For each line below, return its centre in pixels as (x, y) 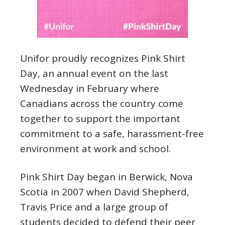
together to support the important (100, 119)
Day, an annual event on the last (94, 73)
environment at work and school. (95, 149)
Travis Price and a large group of (94, 207)
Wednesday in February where (90, 88)
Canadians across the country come (102, 103)
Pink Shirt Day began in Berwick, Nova (106, 177)
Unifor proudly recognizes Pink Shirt (103, 58)
